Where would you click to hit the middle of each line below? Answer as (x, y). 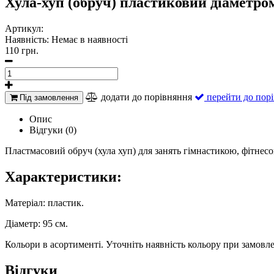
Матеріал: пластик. (44, 202)
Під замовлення (48, 97)
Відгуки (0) (53, 130)
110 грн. (22, 50)
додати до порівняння (146, 97)
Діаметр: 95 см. (36, 223)
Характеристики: (63, 176)
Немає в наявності (90, 39)
